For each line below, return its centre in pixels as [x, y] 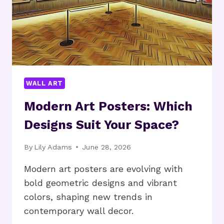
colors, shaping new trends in [88, 196]
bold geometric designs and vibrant [100, 182]
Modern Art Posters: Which [108, 106]
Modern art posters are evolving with [103, 168]
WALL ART [45, 83]
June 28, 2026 [107, 147]
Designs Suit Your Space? [101, 125]
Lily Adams [53, 147]
